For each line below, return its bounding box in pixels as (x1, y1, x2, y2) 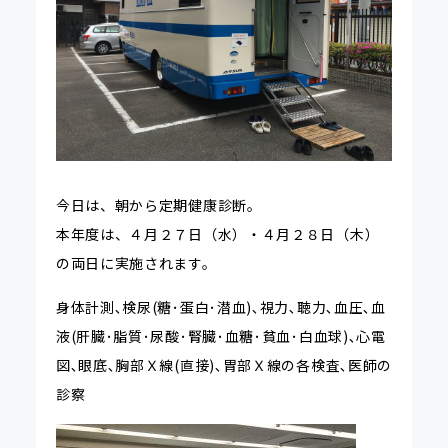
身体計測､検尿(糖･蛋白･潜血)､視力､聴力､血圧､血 (55, 297, 386, 318)
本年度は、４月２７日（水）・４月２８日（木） (55, 224, 380, 245)
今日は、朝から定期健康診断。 (55, 195, 262, 216)
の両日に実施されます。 (55, 253, 217, 274)
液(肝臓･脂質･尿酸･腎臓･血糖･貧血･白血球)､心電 (55, 326, 386, 347)
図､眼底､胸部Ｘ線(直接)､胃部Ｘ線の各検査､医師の (55, 355, 393, 376)
